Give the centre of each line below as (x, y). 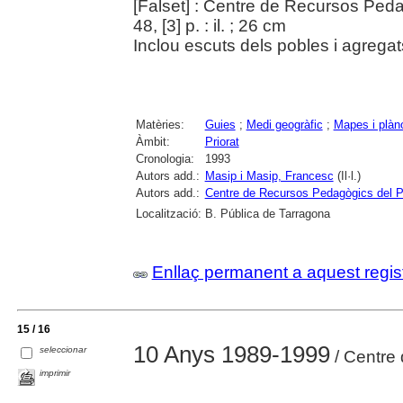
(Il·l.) (347, 175)
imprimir (55, 372)
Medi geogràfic (284, 124)
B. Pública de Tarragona (267, 213)
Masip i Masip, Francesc (269, 175)
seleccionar (63, 350)
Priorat (222, 141)
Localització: (168, 213)
